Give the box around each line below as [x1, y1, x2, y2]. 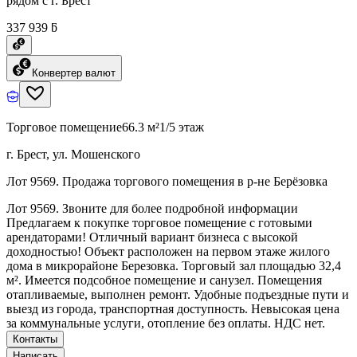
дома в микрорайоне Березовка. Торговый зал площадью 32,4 [6, 258, 341, 273]
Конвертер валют [32, 66, 116, 79]
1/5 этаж [159, 120, 204, 134]
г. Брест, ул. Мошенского [6, 147, 140, 161]
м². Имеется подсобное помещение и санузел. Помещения [6, 273, 322, 287]
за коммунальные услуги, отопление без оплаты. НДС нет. [6, 316, 325, 330]
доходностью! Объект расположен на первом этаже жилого [6, 244, 330, 258]
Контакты [13, 332, 57, 345]
